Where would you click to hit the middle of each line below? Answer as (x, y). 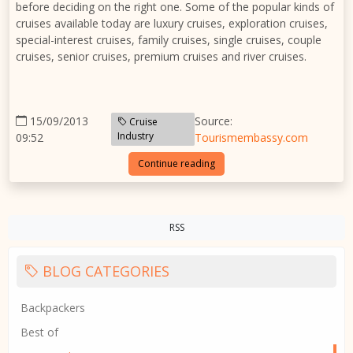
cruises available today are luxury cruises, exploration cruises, (172, 23)
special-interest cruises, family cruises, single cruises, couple (169, 39)
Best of (39, 332)
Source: (214, 121)
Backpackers (53, 307)
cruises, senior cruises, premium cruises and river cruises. (161, 56)
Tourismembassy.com (252, 137)
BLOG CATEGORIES (104, 271)
